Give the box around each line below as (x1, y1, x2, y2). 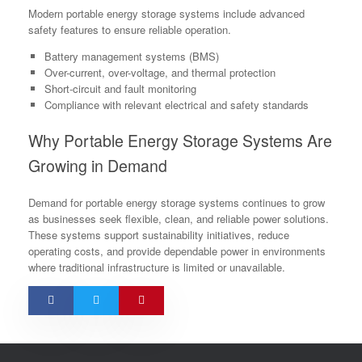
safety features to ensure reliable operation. (28, 21, 231, 37)
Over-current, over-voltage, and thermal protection (44, 64, 276, 80)
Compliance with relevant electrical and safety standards (44, 96, 309, 112)
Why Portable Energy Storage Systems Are (28, 129, 332, 153)
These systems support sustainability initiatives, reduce (28, 226, 289, 242)
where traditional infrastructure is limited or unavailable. (28, 259, 285, 275)
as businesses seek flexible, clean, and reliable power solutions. (28, 210, 329, 226)
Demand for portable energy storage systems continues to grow (28, 194, 325, 210)
